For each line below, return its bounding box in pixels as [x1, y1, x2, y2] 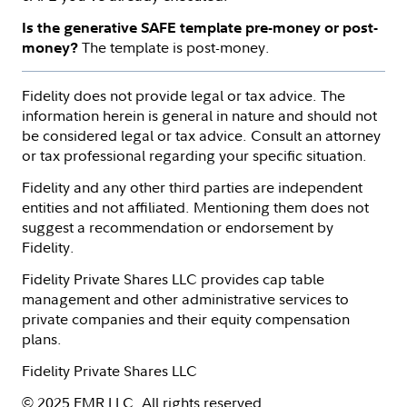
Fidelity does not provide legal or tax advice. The [22, 84, 345, 105]
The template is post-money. [82, 36, 270, 57]
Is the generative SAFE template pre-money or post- [22, 17, 378, 36]
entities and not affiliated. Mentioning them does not [22, 196, 369, 217]
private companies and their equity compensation [22, 308, 350, 329]
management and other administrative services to [22, 288, 349, 309]
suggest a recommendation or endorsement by [22, 216, 333, 237]
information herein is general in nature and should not [22, 104, 377, 125]
